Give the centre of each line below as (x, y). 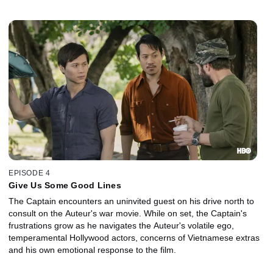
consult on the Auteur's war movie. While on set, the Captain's (128, 214)
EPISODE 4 (30, 173)
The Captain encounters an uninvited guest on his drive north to (131, 201)
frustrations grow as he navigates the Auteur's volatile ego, (121, 226)
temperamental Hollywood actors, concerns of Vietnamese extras (134, 238)
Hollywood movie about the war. (70, 6)
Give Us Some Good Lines (65, 186)
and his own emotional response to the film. (92, 250)
